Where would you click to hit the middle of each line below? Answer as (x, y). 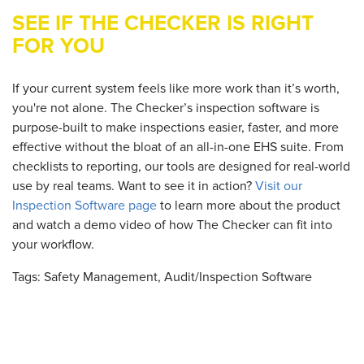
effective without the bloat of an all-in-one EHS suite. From (178, 147)
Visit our (279, 186)
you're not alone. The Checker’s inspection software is (166, 108)
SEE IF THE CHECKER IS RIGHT (163, 23)
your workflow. (53, 244)
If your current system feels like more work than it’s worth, (176, 88)
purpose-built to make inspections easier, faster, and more (175, 127)
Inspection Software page (84, 205)
